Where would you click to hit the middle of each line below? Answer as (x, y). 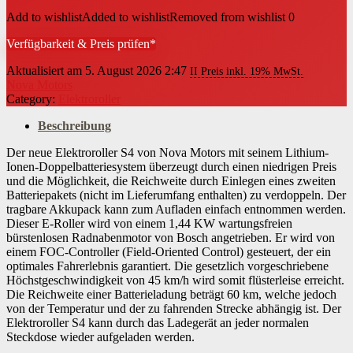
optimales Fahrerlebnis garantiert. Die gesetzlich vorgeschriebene (167, 266)
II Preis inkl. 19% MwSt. (247, 71)
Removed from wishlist (227, 17)
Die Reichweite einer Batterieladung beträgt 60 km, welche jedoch (171, 294)
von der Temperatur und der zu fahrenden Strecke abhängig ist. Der (174, 308)
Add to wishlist (44, 17)
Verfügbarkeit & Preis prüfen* (81, 44)
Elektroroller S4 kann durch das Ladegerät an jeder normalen (158, 323)
